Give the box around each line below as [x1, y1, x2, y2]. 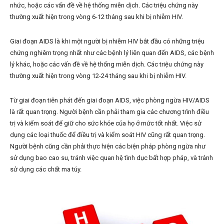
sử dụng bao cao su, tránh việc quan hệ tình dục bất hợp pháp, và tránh [10, 154, 213, 161]
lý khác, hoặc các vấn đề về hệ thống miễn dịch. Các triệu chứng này [10, 60, 203, 68]
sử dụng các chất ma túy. [10, 165, 81, 173]
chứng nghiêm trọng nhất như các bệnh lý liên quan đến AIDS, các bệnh [10, 49, 214, 56]
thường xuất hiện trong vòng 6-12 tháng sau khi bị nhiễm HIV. [10, 13, 183, 20]
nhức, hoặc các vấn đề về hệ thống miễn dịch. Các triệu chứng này [10, 1, 198, 9]
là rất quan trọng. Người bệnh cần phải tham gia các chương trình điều [10, 108, 209, 115]
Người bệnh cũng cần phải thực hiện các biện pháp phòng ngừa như [10, 142, 205, 150]
